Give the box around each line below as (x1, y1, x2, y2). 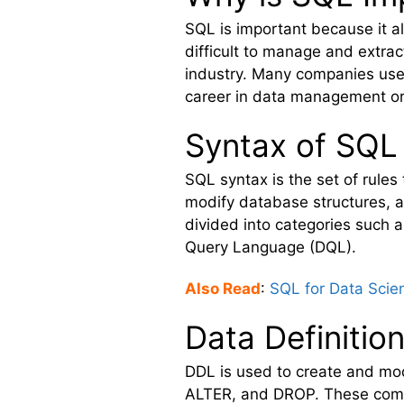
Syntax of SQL (185, 126, 398, 165)
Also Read (185, 279, 261, 298)
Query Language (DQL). (185, 238, 356, 257)
